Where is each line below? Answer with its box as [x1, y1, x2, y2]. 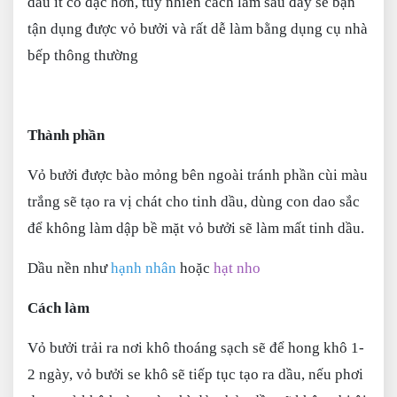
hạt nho [214, 260, 261, 276]
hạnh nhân [111, 260, 176, 276]
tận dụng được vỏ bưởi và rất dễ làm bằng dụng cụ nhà [27, 20, 368, 37]
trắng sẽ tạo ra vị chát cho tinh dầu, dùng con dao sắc [27, 193, 360, 210]
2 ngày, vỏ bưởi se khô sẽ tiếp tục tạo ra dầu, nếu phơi [27, 366, 363, 383]
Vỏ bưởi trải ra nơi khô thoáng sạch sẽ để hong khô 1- [27, 339, 364, 356]
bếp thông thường [27, 47, 138, 64]
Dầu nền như [27, 260, 111, 276]
